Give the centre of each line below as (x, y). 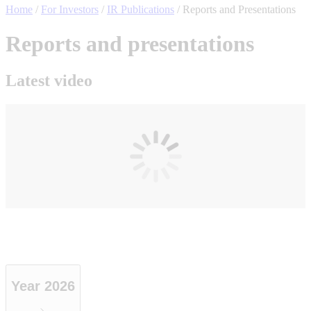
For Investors (70, 10)
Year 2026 (43, 286)
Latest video (49, 81)
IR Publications (141, 10)
